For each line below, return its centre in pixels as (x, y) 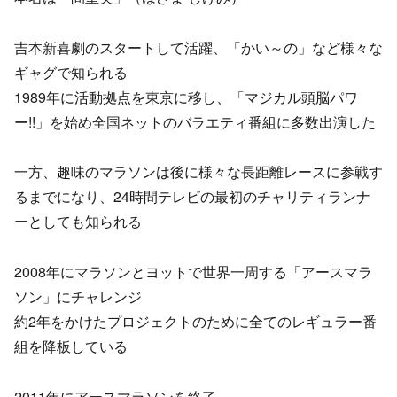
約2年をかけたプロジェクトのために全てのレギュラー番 (195, 322)
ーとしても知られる (78, 222)
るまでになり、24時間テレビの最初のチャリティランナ (192, 197)
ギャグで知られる (71, 72)
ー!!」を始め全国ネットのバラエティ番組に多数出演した (195, 121)
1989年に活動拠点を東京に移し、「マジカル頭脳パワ (186, 97)
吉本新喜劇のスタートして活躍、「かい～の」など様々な (198, 47)
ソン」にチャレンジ (78, 297)
